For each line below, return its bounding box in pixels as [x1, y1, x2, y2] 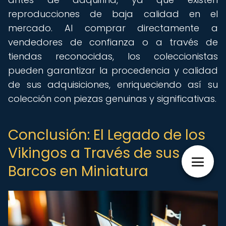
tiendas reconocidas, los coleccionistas [8, 50, 218, 63]
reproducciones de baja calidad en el [8, 8, 218, 20]
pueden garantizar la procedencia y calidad [8, 64, 218, 77]
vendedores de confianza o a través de [8, 36, 218, 48]
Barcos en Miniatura [8, 161, 148, 181]
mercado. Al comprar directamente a [8, 22, 218, 34]
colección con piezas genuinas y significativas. [8, 92, 216, 105]
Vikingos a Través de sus [8, 143, 180, 163]
